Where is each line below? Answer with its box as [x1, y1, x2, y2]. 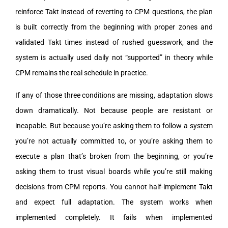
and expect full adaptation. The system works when [15, 197, 213, 206]
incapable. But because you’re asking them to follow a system [15, 121, 213, 130]
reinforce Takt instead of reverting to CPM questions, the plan [15, 7, 213, 16]
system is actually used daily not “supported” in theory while [15, 53, 213, 62]
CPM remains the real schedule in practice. [15, 68, 148, 77]
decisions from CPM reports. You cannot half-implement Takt [15, 182, 213, 191]
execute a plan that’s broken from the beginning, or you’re [15, 152, 213, 160]
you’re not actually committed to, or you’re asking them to [15, 136, 213, 145]
